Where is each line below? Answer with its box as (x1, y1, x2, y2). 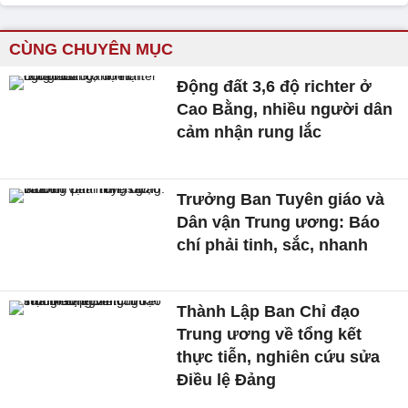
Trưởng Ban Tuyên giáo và (177, 189, 385, 209)
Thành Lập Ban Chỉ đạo (177, 302, 361, 321)
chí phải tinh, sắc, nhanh (177, 235, 369, 254)
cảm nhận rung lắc (177, 122, 322, 141)
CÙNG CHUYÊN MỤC (9, 39, 173, 58)
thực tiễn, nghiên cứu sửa (177, 348, 381, 367)
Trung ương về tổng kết (177, 325, 362, 344)
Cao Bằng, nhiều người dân (177, 99, 393, 118)
